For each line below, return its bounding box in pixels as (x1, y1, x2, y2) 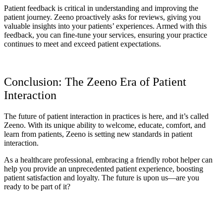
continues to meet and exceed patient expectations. (4, 40, 161, 49)
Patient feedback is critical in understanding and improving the (4, 4, 198, 13)
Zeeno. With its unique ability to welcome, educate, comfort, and (4, 121, 206, 130)
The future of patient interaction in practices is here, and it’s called (4, 112, 209, 121)
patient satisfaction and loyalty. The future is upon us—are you (4, 173, 199, 182)
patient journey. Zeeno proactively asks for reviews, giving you (4, 13, 201, 22)
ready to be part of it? (4, 182, 70, 191)
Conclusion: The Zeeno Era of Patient (4, 75, 186, 89)
